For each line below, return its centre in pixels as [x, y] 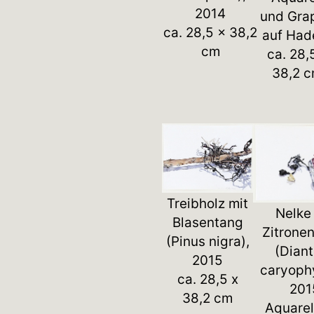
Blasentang [207, 222]
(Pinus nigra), [207, 241]
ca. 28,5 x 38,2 [211, 32]
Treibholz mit [208, 203]
